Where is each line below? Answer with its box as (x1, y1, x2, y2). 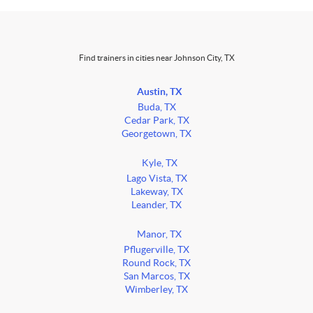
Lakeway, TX (130, 187, 183, 198)
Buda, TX (137, 102, 176, 113)
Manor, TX (137, 229, 182, 240)
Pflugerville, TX (124, 245, 189, 256)
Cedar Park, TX (124, 115, 189, 126)
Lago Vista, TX (126, 173, 187, 184)
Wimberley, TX (125, 284, 188, 296)
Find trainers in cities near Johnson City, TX (78, 53, 235, 63)
